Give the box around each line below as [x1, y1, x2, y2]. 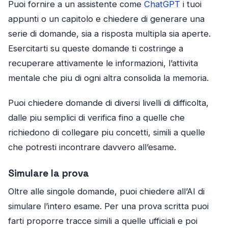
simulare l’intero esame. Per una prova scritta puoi [8, 201, 209, 212]
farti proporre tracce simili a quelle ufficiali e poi [8, 216, 197, 226]
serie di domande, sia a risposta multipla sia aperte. [8, 28, 211, 39]
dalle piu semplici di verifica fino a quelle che [8, 112, 185, 123]
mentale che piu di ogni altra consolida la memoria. [8, 73, 209, 83]
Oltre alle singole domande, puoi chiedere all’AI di [8, 186, 205, 197]
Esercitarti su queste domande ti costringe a [8, 43, 183, 54]
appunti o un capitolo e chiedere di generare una [8, 14, 205, 24]
